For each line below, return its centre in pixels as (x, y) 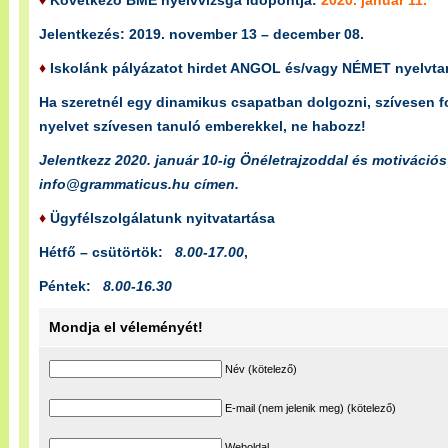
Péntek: (71, 286)
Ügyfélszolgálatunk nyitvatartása (164, 218)
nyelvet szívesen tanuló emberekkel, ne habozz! (202, 126)
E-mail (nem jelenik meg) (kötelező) (310, 408)
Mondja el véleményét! (126, 327)
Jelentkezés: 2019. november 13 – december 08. (201, 34)
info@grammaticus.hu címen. (139, 184)
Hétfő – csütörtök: (107, 252)
